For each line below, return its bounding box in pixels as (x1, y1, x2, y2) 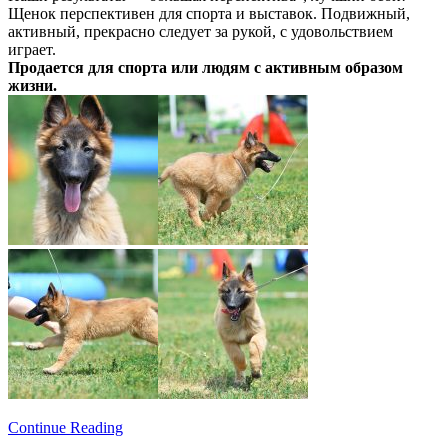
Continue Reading (8, 418, 123, 436)
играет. (8, 40, 56, 58)
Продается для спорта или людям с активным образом (8, 58, 403, 76)
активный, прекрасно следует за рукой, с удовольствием (8, 22, 393, 40)
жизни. (8, 76, 57, 94)
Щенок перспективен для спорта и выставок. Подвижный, (8, 4, 410, 22)
